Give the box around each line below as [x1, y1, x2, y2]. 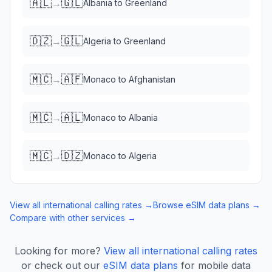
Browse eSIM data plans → [153, 200, 260, 210]
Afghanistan [129, 74, 175, 84]
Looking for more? [15, 245, 101, 257]
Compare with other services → [10, 212, 136, 223]
